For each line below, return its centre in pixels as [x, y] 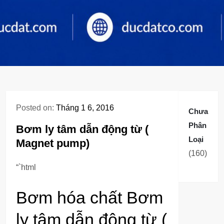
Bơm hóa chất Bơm [89, 197]
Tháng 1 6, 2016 [85, 108]
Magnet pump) [53, 143]
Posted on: [36, 108]
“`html [26, 167]
